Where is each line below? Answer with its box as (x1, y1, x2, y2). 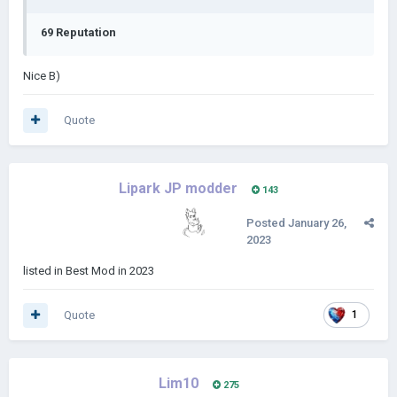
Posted (246, 216, 288, 230)
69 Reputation (41, 25, 116, 39)
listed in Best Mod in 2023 (23, 264, 154, 277)
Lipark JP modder (119, 180, 237, 197)
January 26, (288, 216, 346, 230)
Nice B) (23, 68, 60, 82)
